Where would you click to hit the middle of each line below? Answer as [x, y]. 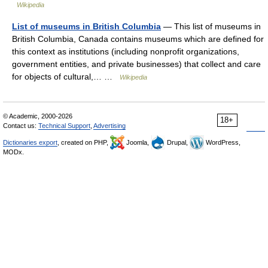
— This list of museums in [211, 26]
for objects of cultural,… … [66, 76]
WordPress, [222, 142]
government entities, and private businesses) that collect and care [136, 64]
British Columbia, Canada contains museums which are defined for [138, 39]
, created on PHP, [84, 142]
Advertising [109, 125]
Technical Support [64, 125]
